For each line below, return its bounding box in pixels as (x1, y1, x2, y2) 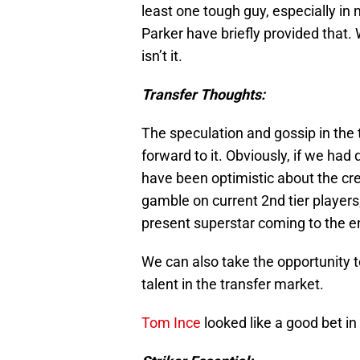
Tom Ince (141, 314, 201, 332)
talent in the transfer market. (141, 276, 324, 293)
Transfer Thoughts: (141, 86, 265, 104)
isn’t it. (141, 47, 182, 65)
